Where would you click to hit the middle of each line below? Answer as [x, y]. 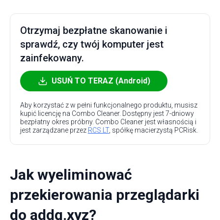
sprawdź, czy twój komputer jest [92, 44]
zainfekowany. [52, 58]
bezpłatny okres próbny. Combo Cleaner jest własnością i [108, 122]
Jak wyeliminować [71, 175]
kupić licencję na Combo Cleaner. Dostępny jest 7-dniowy [107, 113]
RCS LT [98, 130]
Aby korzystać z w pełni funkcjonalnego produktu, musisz [109, 105]
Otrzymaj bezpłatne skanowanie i [94, 30]
